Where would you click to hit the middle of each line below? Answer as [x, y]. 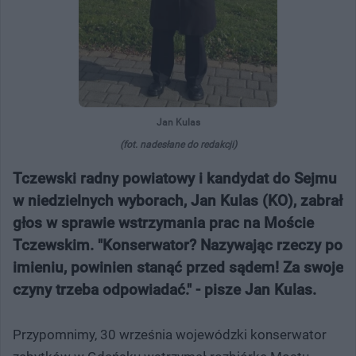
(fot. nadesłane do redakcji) [178, 144]
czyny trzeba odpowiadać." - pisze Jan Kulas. [164, 289]
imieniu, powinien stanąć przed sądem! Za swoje [178, 267]
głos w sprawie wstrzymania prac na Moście [163, 222]
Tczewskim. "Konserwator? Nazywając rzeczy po [178, 245]
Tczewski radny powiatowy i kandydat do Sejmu [175, 178]
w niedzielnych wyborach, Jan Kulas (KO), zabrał [178, 200]
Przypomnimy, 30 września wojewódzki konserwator [170, 334]
